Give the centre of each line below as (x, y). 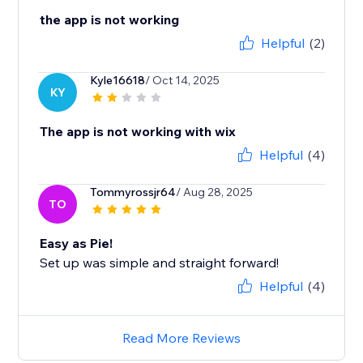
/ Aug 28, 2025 (215, 192)
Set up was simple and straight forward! (160, 263)
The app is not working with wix (138, 132)
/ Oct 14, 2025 (183, 81)
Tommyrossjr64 (133, 192)
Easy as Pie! (77, 243)
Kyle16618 (118, 81)
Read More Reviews (181, 338)
